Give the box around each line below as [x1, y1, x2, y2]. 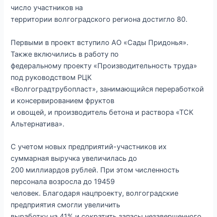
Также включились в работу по [11, 49, 119, 59]
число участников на [11, 3, 83, 13]
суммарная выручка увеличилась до [11, 154, 138, 163]
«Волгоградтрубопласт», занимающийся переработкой [11, 84, 204, 93]
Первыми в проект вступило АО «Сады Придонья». [11, 38, 189, 47]
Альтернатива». [11, 119, 65, 128]
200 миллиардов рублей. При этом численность [11, 166, 180, 175]
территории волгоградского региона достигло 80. [11, 15, 188, 24]
